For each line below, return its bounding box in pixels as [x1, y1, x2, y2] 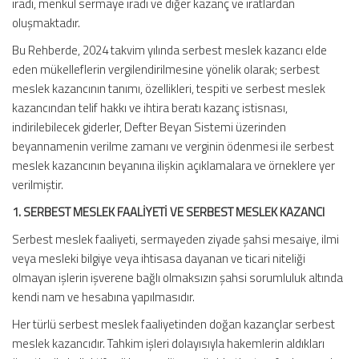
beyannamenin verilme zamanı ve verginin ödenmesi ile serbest [12, 137, 334, 155]
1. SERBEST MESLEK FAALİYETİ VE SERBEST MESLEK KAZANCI [12, 203, 325, 221]
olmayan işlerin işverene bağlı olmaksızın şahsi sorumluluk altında [12, 268, 343, 287]
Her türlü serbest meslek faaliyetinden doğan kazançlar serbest [12, 315, 335, 333]
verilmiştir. [12, 175, 63, 194]
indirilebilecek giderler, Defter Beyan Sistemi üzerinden [12, 118, 286, 136]
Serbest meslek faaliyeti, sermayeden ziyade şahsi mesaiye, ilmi [12, 230, 339, 248]
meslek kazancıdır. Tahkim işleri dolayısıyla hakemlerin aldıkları [12, 334, 325, 353]
